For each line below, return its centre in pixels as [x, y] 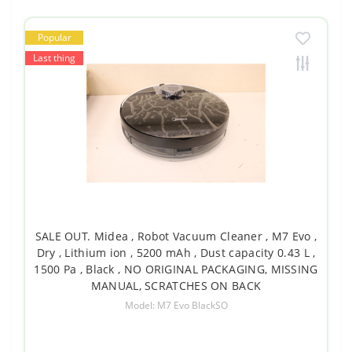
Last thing [54, 58]
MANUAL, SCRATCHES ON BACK [176, 286]
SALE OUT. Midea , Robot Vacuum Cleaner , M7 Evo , [176, 236]
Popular [54, 37]
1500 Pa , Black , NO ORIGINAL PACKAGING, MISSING [176, 269]
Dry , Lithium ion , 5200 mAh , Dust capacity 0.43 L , [176, 253]
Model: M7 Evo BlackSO [176, 306]
